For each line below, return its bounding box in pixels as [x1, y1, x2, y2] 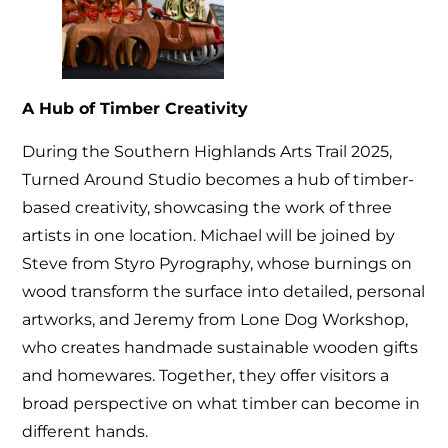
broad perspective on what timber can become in [22, 393, 421, 413]
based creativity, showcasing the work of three [22, 197, 393, 217]
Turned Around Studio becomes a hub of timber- [22, 169, 415, 189]
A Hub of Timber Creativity [22, 99, 249, 119]
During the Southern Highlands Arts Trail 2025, [22, 141, 393, 161]
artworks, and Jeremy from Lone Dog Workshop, [22, 309, 409, 329]
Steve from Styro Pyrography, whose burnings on [22, 253, 413, 273]
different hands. [22, 421, 149, 441]
